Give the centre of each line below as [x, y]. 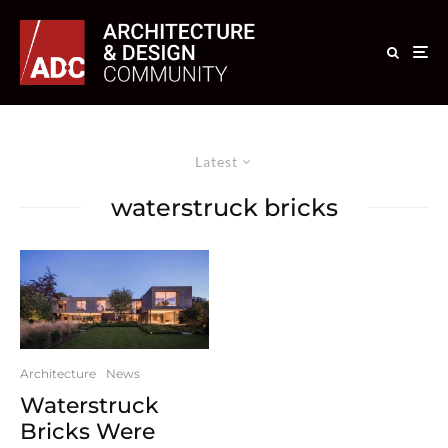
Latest [216, 161]
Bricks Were [87, 431]
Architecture [58, 373]
